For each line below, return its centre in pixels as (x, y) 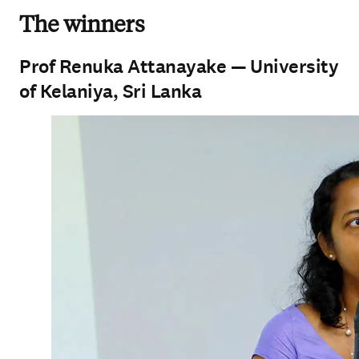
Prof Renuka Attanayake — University (179, 67)
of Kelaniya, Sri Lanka (111, 91)
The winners (82, 26)
